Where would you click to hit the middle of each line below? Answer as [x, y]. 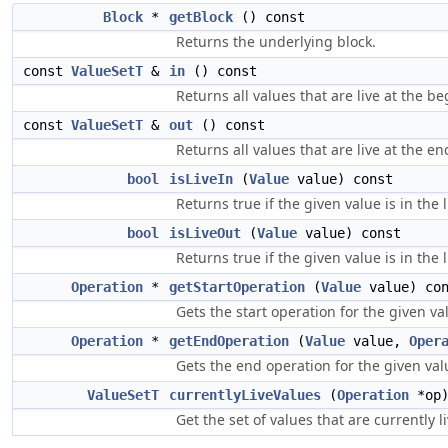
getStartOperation [237, 287]
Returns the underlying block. [276, 41]
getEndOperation [229, 341]
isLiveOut [205, 233]
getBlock [201, 17]
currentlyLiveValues [245, 395]
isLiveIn [201, 179]
